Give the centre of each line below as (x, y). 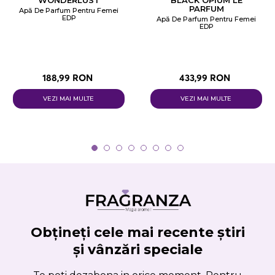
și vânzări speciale (137, 250)
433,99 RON (205, 77)
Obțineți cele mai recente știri (137, 233)
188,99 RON (67, 77)
